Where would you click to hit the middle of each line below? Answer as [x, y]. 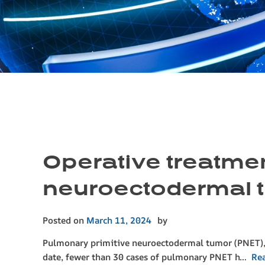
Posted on [64, 221]
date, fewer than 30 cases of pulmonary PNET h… [147, 257]
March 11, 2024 [119, 221]
